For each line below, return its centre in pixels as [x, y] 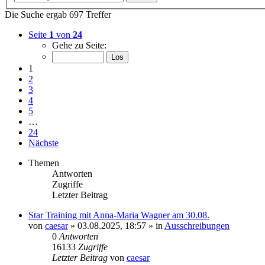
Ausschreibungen [197, 226]
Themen [44, 163]
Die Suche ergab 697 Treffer [58, 14]
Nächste [43, 143]
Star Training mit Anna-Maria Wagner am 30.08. [119, 215]
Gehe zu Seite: [79, 45]
